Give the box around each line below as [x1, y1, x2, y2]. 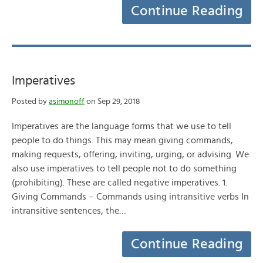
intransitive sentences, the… [12, 206, 126, 215]
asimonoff [49, 97, 85, 106]
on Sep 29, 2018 [85, 97, 140, 106]
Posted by [12, 97, 49, 106]
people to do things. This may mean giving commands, [12, 136, 233, 145]
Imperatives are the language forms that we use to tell [12, 122, 231, 131]
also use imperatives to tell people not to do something [12, 164, 237, 173]
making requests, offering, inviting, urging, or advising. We [12, 150, 249, 159]
